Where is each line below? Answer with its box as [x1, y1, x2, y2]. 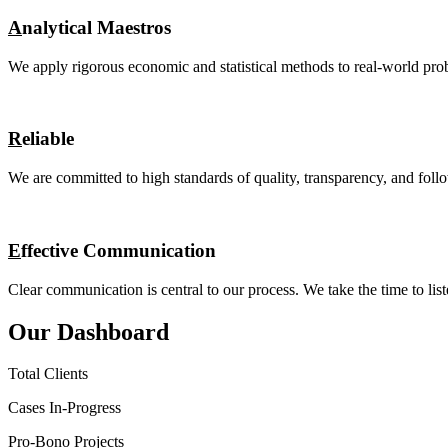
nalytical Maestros [22, 17, 171, 39]
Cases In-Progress [8, 399, 121, 417]
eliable [22, 128, 74, 150]
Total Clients [8, 365, 88, 383]
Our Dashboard [8, 318, 169, 345]
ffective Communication [21, 239, 216, 261]
